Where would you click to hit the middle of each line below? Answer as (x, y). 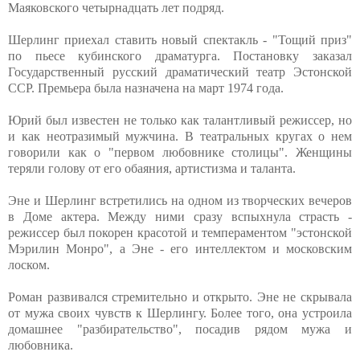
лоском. (29, 265)
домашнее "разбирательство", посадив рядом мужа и (180, 329)
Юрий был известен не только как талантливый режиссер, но (180, 121)
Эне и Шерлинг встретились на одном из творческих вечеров (180, 201)
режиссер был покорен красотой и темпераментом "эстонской (180, 233)
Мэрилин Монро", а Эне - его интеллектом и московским (180, 249)
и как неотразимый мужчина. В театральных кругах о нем (180, 137)
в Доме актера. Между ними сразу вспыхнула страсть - (180, 217)
